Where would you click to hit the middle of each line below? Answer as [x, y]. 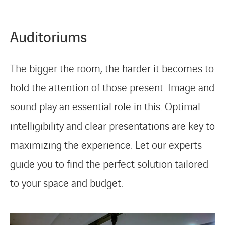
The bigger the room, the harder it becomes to [112, 69]
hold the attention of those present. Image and [112, 88]
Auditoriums [48, 38]
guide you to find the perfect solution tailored [109, 164]
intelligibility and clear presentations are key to [113, 126]
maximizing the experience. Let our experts [106, 145]
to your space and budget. [67, 184]
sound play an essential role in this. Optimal [105, 107]
